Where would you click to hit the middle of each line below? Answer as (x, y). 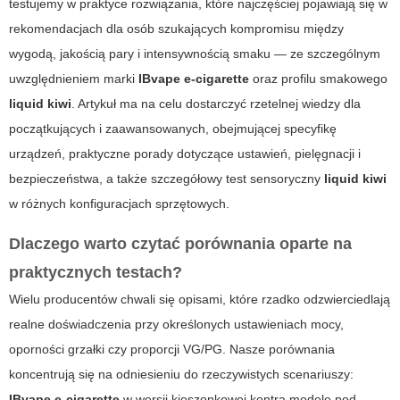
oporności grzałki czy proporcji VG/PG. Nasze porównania (172, 350)
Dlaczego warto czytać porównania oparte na (180, 244)
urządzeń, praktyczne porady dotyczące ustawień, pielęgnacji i (185, 154)
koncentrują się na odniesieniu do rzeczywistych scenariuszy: (181, 375)
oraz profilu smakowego (318, 79)
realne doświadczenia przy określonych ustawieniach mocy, (176, 325)
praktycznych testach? (96, 273)
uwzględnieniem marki (74, 79)
